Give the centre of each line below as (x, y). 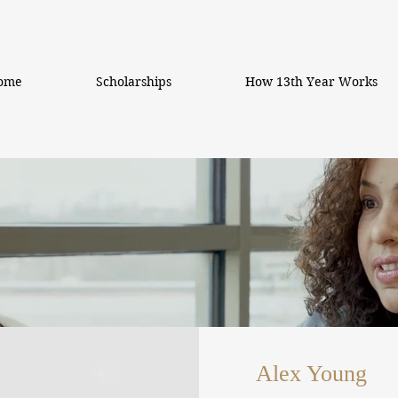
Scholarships (133, 82)
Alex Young (311, 374)
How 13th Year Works (311, 82)
